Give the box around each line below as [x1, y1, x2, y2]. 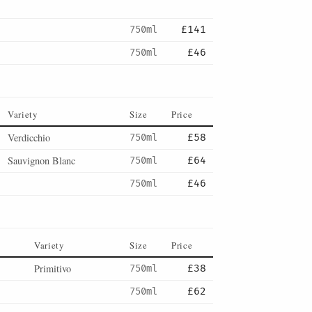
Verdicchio [8, 131, 50, 144]
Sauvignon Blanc [8, 154, 75, 167]
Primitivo [34, 262, 71, 275]
